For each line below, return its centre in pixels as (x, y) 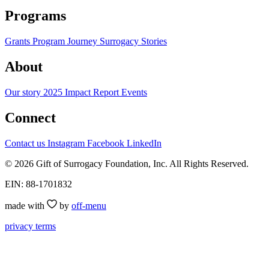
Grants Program (36, 41)
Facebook (107, 143)
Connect (30, 117)
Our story (24, 92)
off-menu (89, 205)
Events (134, 92)
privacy (20, 226)
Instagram (67, 143)
